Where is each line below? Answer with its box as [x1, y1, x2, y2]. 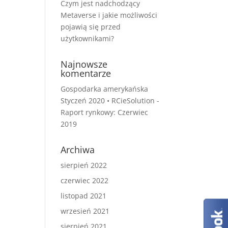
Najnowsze [61, 58, 108, 70]
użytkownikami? [61, 34, 115, 43]
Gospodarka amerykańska [61, 84, 149, 94]
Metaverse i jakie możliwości [61, 10, 158, 20]
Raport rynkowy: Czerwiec [61, 107, 149, 117]
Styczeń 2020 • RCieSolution [61, 96, 155, 105]
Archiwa [61, 144, 95, 156]
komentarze [61, 67, 111, 79]
